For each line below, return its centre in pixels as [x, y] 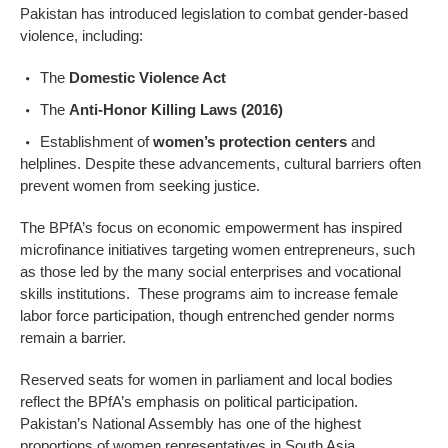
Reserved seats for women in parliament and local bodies [206, 379]
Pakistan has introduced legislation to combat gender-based [214, 13]
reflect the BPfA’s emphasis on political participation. [189, 401]
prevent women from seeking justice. [140, 185]
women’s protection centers [250, 141]
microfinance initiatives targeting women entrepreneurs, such [217, 249]
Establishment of [96, 141]
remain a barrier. [73, 337]
